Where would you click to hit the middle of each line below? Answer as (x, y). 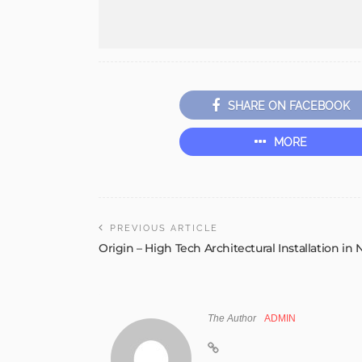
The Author (232, 318)
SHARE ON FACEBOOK (288, 105)
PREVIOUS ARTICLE (164, 228)
